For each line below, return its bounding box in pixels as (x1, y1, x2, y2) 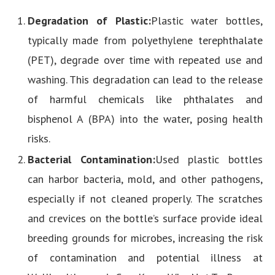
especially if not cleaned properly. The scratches (28, 192, 263, 206)
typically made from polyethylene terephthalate (28, 33, 263, 47)
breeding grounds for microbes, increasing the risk (28, 231, 263, 245)
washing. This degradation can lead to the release (28, 72, 263, 87)
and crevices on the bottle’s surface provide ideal (28, 211, 263, 225)
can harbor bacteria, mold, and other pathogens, (28, 172, 263, 186)
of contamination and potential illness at (28, 250, 263, 265)
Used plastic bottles (155, 152, 263, 166)
